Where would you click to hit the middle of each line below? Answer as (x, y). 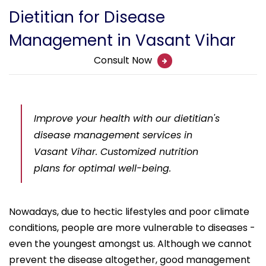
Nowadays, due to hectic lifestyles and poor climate (129, 212)
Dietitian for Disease (87, 18)
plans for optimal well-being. (102, 169)
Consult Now (124, 61)
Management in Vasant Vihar (122, 41)
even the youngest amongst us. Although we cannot (130, 244)
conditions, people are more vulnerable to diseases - (132, 228)
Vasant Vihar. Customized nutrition (116, 152)
